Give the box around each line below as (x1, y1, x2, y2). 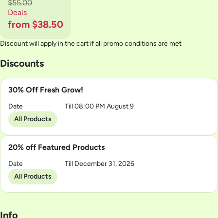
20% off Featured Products (8, 143, 105, 152)
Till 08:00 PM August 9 (65, 102, 134, 110)
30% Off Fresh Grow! (8, 85, 83, 94)
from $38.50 (8, 18, 63, 30)
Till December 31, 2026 (65, 160, 135, 168)
